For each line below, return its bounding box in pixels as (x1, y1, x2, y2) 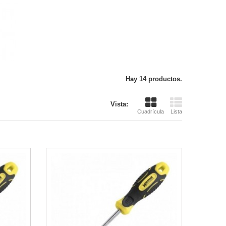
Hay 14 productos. (126, 75, 182, 83)
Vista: (110, 100, 128, 108)
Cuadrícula (137, 108, 164, 115)
